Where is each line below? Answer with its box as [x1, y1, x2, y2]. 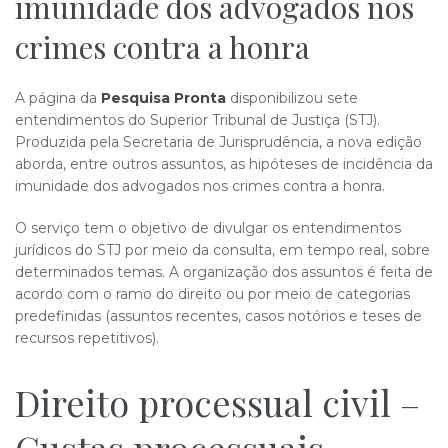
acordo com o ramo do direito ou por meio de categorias [15, 285, 410, 303]
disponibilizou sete [226, 89, 358, 107]
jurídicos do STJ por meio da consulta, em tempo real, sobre [15, 241, 430, 259]
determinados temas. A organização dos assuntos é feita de [15, 263, 433, 281]
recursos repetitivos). [15, 329, 163, 347]
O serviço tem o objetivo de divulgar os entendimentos [15, 219, 401, 237]
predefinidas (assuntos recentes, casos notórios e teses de [15, 307, 422, 325]
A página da [15, 89, 101, 107]
